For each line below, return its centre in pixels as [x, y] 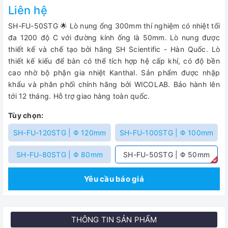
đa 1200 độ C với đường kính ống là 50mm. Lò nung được [114, 37]
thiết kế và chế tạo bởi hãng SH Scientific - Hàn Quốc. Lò [114, 49]
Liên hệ [28, 10]
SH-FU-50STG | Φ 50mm [166, 154]
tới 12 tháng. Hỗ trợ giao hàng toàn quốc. [79, 96]
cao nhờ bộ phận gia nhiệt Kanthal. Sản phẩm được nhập [114, 73]
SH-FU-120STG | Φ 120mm [60, 133]
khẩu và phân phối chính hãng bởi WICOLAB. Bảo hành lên [114, 84]
